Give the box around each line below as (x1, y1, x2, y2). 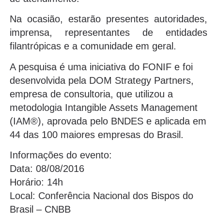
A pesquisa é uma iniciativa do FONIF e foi (10, 61, 193, 72)
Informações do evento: (10, 149, 112, 160)
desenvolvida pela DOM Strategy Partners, (10, 75, 194, 86)
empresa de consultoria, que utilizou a (10, 88, 173, 99)
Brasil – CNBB (10, 203, 71, 215)
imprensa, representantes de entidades (10, 27, 207, 38)
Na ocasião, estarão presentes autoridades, (10, 14, 207, 25)
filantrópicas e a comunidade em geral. (10, 41, 176, 52)
